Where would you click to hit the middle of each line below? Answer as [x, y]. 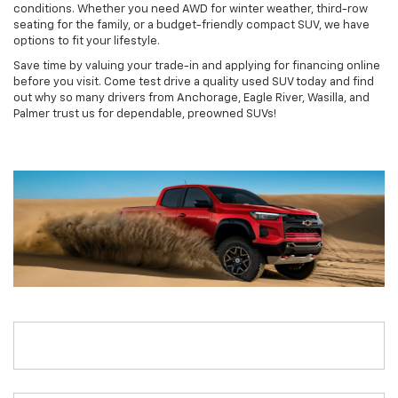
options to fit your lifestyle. [87, 42]
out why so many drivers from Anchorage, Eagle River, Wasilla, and [191, 99]
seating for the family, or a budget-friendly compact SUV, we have [191, 26]
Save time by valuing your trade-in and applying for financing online [197, 67]
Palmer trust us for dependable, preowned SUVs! [145, 115]
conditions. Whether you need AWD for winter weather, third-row [191, 10]
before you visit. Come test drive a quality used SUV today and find [194, 83]
